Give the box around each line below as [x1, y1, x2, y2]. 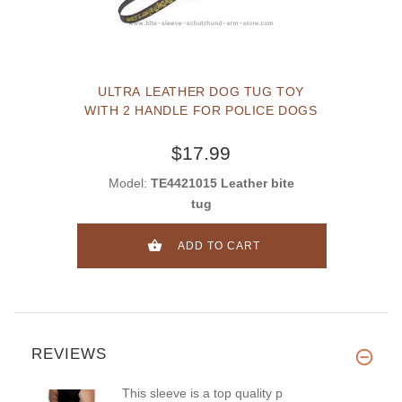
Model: [108, 176, 151, 191]
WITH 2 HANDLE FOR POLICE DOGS [84, 103, 318, 118]
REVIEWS [31, 345, 107, 363]
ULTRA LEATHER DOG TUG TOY [98, 84, 304, 100]
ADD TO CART [177, 240, 260, 253]
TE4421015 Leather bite [150, 176, 294, 191]
